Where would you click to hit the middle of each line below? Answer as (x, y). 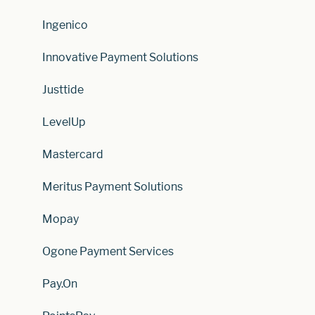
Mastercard (73, 154)
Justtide (63, 89)
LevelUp (64, 122)
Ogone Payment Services (108, 251)
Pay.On (60, 283)
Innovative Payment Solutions (120, 57)
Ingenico (65, 25)
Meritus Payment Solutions (112, 186)
